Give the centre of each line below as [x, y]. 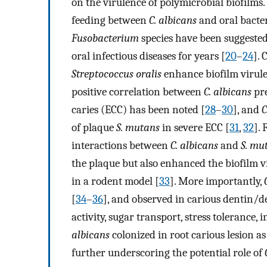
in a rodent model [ [115, 181]
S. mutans [138, 128]
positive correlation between [138, 92]
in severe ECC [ [195, 128]
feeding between [110, 21]
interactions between [121, 146]
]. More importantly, [217, 181]
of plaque [94, 128]
